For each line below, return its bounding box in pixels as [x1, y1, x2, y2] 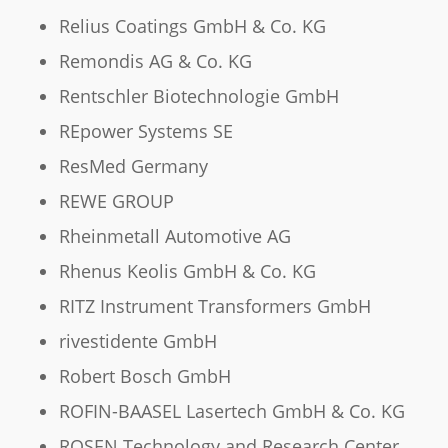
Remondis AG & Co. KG [58, 49, 252, 74]
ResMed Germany [58, 154, 208, 179]
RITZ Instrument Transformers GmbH [58, 294, 371, 319]
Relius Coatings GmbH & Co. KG [58, 14, 326, 39]
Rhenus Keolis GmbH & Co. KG [58, 259, 316, 284]
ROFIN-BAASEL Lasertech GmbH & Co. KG [58, 399, 405, 424]
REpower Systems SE [58, 119, 233, 144]
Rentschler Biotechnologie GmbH [58, 84, 339, 109]
